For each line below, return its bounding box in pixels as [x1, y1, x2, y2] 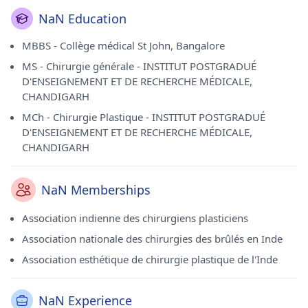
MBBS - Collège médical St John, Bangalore [22, 38, 225, 52]
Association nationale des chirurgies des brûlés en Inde [22, 232, 283, 245]
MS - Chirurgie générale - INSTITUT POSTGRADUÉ [22, 59, 256, 73]
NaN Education [38, 10, 126, 27]
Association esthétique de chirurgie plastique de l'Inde [22, 252, 278, 266]
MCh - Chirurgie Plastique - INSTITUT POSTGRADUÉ [22, 110, 265, 124]
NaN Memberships [41, 181, 151, 198]
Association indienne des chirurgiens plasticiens [22, 211, 248, 225]
